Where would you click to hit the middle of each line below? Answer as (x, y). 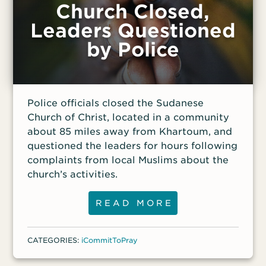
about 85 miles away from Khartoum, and (130, 132)
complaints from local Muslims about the (128, 160)
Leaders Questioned (133, 31)
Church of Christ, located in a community (129, 118)
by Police (133, 50)
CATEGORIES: (55, 240)
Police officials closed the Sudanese (116, 103)
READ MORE (135, 203)
